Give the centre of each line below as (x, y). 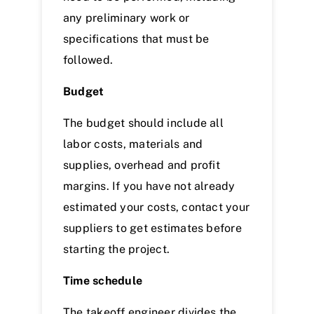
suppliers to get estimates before (152, 228)
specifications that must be (136, 39)
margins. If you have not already (149, 186)
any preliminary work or (127, 18)
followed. (88, 60)
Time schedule (103, 281)
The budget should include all (143, 123)
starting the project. (117, 250)
